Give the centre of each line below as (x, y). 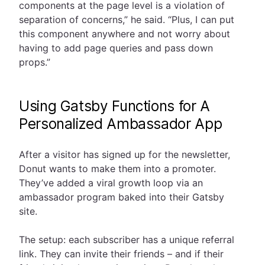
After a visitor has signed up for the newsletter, (125, 155)
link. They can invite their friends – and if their (121, 254)
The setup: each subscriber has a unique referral (127, 240)
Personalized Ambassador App (121, 124)
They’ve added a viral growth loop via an (111, 183)
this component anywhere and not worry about (125, 34)
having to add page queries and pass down (116, 48)
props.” (35, 62)
